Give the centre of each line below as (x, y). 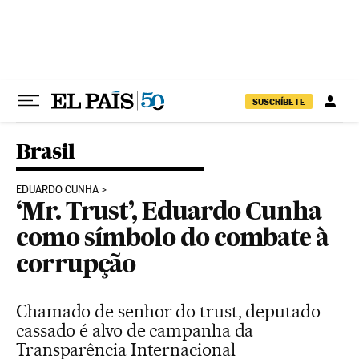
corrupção (76, 266)
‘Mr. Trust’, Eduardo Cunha (169, 213)
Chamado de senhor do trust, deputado (168, 311)
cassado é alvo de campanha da (135, 330)
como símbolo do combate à (173, 240)
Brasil (46, 151)
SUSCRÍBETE (279, 101)
